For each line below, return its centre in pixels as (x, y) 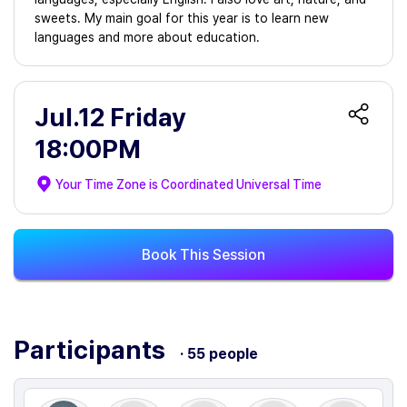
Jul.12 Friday (110, 117)
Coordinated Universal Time (241, 184)
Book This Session (203, 254)
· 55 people (219, 354)
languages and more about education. (147, 37)
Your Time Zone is (108, 184)
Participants (92, 350)
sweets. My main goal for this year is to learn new (182, 18)
